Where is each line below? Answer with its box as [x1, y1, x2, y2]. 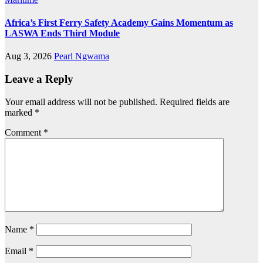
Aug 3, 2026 [5, 51, 54, 62]
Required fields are [160, 96, 230, 107]
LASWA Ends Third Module [5, 28, 120, 38]
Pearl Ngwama [54, 51, 109, 62]
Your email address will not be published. [5, 96, 157, 107]
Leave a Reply [5, 72, 73, 85]
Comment [5, 127, 43, 137]
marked [5, 107, 35, 117]
